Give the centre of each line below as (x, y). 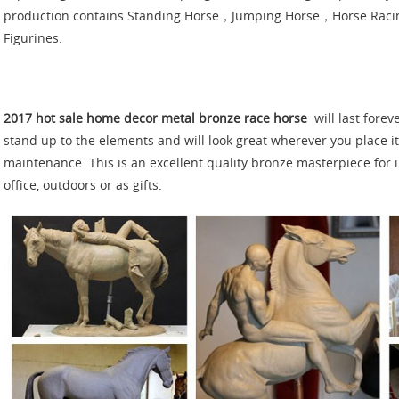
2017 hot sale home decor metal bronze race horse (155, 119)
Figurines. (33, 39)
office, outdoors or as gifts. (83, 186)
